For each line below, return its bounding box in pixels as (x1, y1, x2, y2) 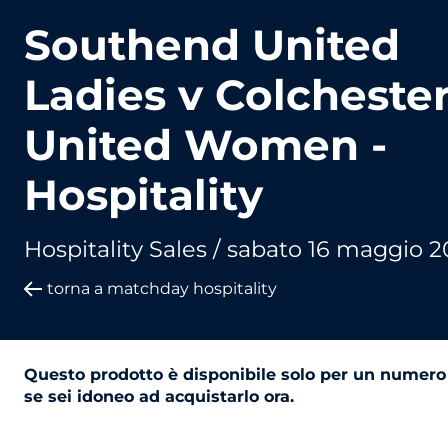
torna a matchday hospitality (47, 279, 277, 299)
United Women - (24, 119, 387, 172)
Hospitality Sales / (24, 235, 227, 264)
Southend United (24, 19, 400, 72)
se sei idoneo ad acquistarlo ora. (24, 387, 294, 407)
